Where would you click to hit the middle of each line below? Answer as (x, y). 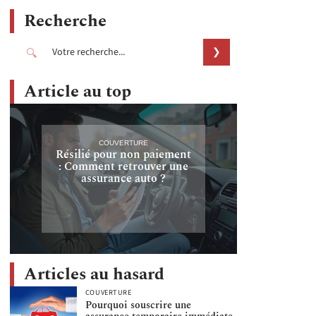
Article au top (78, 92)
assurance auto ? (123, 178)
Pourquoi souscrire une (138, 305)
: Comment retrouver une (123, 166)
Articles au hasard (94, 274)
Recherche (65, 21)
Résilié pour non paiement (123, 154)
